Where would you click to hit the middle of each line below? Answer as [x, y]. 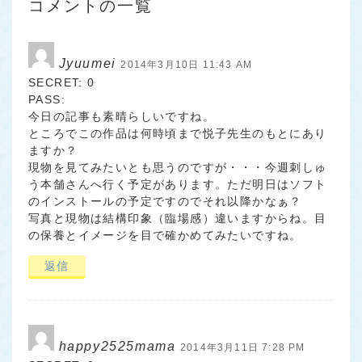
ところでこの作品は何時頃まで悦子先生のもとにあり [178, 134]
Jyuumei [87, 64]
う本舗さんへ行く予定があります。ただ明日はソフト [178, 185]
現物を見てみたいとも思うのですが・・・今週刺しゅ [178, 168]
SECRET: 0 [62, 83]
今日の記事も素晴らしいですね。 [122, 117]
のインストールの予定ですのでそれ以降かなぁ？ [165, 202]
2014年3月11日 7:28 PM [243, 348]
